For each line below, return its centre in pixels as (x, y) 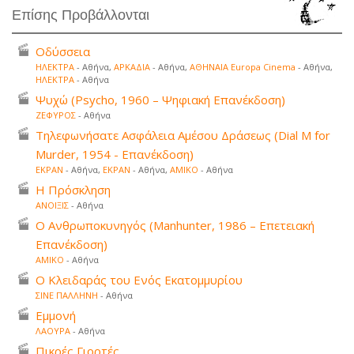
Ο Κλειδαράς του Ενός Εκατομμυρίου (139, 279)
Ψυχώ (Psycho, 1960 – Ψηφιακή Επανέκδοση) (160, 99)
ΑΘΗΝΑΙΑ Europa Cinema (243, 66)
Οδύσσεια (63, 51)
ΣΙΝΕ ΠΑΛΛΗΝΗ (67, 295)
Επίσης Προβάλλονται (81, 15)
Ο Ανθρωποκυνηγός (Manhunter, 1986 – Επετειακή (175, 225)
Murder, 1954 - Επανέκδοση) (115, 154)
